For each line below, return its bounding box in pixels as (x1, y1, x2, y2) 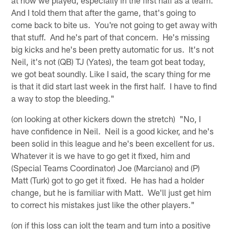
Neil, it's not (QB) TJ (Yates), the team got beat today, (11, 56, 206, 66)
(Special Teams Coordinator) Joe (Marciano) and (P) (11, 162, 200, 173)
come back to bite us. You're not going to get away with (11, 19, 218, 30)
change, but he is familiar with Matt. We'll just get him (11, 187, 212, 197)
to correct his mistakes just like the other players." (11, 199, 195, 210)
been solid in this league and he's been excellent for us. (11, 138, 217, 148)
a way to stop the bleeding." (11, 93, 115, 103)
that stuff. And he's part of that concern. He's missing (11, 31, 210, 42)
